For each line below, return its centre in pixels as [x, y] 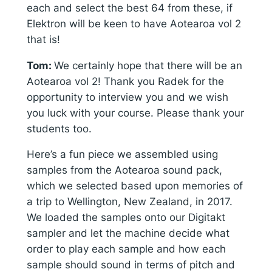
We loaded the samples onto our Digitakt [126, 218]
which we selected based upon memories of [134, 186]
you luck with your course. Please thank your [135, 113]
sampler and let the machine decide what [128, 233]
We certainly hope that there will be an [148, 65]
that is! [43, 39]
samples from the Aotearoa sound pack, [124, 170]
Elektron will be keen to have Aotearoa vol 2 [134, 23]
